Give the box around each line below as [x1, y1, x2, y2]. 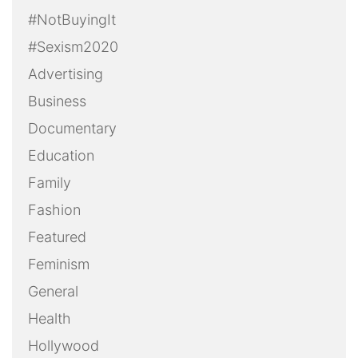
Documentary [28, 119, 117, 137]
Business [28, 92, 86, 109]
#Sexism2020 [28, 38, 118, 55]
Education [28, 146, 94, 164]
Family [28, 173, 71, 191]
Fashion [28, 201, 81, 218]
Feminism [28, 255, 89, 272]
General [28, 282, 78, 300]
